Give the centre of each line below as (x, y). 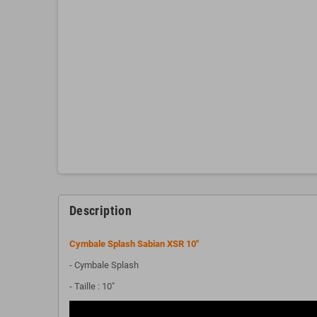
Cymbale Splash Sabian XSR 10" (134, 243)
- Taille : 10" (92, 286)
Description (100, 210)
